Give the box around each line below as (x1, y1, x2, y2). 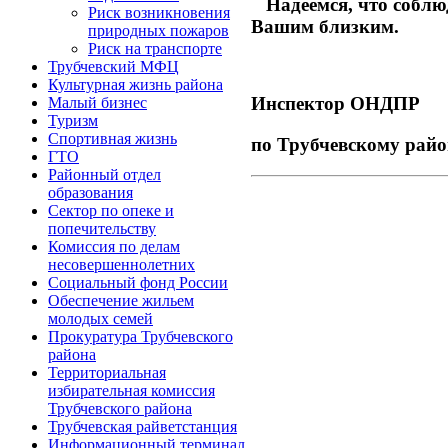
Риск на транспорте (88, 40, 222, 57)
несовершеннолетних (48, 256, 195, 273)
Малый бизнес (48, 94, 147, 111)
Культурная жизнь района (48, 76, 223, 93)
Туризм (48, 112, 98, 129)
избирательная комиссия (48, 382, 215, 399)
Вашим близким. (251, 16, 399, 38)
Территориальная (48, 364, 166, 381)
